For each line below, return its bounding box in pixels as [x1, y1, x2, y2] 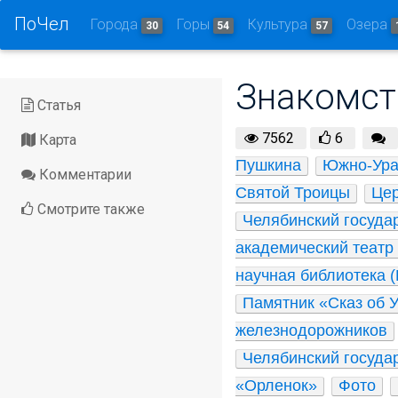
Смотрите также [34, 201, 145, 219]
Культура [248, 16, 312, 33]
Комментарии [36, 166, 131, 184]
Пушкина [235, 156, 301, 174]
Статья [34, 97, 81, 115]
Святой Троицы [235, 184, 350, 202]
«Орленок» [235, 377, 317, 394]
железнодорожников [235, 322, 387, 339]
